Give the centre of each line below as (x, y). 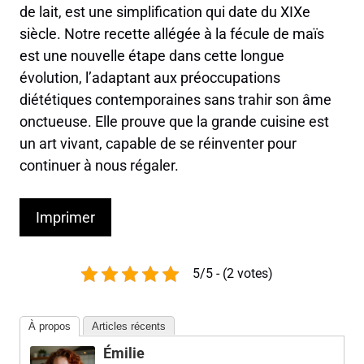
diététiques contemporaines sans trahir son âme (175, 100)
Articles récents (129, 327)
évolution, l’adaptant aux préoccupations (150, 78)
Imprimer (65, 218)
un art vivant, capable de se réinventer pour (158, 144)
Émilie (124, 353)
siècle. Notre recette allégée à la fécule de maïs (172, 34)
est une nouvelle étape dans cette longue (152, 56)
